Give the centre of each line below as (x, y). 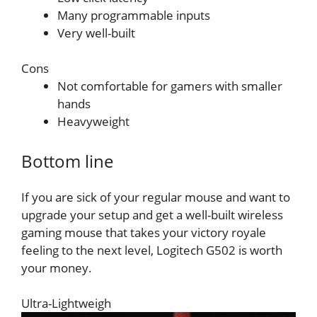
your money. (57, 267)
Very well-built (96, 33)
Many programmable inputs (134, 15)
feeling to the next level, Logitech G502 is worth (152, 250)
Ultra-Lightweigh (66, 304)
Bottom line (67, 161)
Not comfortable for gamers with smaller (170, 86)
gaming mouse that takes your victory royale (144, 232)
